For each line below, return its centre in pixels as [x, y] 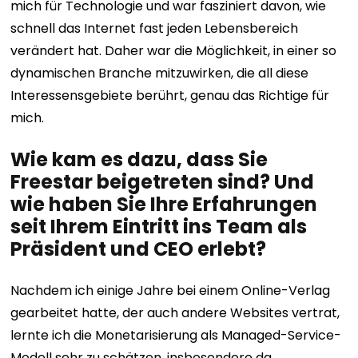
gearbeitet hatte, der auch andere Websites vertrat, [175, 313]
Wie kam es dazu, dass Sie [139, 159]
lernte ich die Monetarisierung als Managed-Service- [176, 335]
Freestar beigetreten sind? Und [163, 182]
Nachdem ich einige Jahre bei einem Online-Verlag [171, 290]
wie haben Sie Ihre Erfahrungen [164, 204]
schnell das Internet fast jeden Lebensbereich [155, 28]
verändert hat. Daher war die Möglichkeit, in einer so [174, 51]
